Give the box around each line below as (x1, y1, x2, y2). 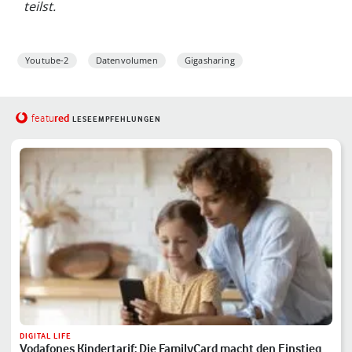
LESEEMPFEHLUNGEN (71, 114, 161, 123)
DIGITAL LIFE (19, 331, 71, 340)
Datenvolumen (95, 53, 158, 66)
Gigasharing (184, 53, 235, 66)
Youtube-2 (25, 53, 69, 66)
